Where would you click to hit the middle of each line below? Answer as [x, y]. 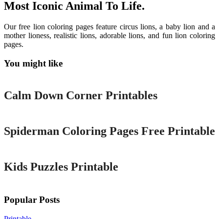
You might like [33, 63]
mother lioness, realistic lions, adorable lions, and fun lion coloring [109, 36]
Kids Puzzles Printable [61, 167]
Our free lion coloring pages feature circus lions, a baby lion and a [109, 27]
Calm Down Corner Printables [81, 96]
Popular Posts [32, 199]
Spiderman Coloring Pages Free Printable [109, 131]
